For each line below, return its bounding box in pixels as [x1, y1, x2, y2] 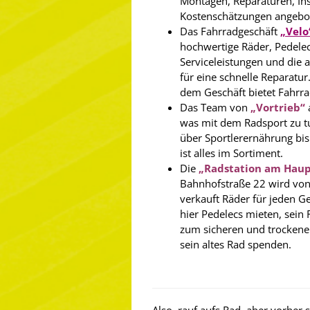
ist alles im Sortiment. [180, 146, 283, 160]
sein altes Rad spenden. [180, 237, 291, 251]
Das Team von [180, 100, 250, 114]
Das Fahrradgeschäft [180, 24, 280, 38]
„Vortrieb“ [250, 100, 305, 114]
